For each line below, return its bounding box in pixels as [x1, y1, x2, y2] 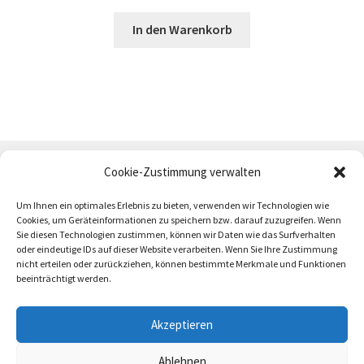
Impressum [239, 253, 303, 270]
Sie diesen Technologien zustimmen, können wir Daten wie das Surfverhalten [16, 228, 336, 240]
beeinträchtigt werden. [16, 272, 111, 284]
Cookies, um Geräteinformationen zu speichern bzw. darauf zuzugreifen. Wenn [16, 214, 341, 226]
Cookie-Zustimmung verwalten [103, 164, 261, 180]
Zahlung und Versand [104, 253, 220, 270]
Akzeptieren [151, 316, 213, 332]
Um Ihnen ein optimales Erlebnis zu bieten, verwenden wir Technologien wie [16, 199, 329, 211]
